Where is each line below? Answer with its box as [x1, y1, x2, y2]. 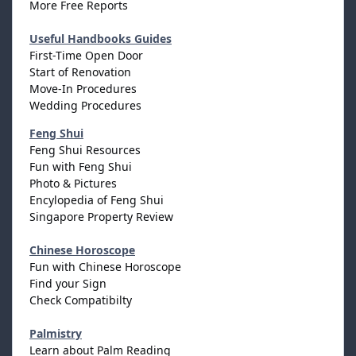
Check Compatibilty [29, 292, 132, 308]
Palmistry [29, 325, 82, 341]
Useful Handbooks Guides [29, 30, 172, 46]
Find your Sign [29, 275, 106, 291]
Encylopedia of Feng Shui [29, 192, 164, 207]
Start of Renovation [29, 64, 131, 79]
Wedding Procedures [29, 97, 141, 113]
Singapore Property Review [29, 208, 173, 224]
